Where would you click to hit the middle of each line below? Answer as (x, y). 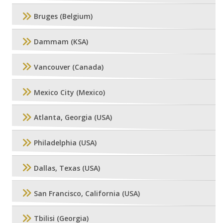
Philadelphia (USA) (65, 143)
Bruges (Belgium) (63, 16)
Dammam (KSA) (61, 42)
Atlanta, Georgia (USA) (73, 117)
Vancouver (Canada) (69, 67)
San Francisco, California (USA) (87, 193)
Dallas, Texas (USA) (67, 168)
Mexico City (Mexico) (69, 92)
